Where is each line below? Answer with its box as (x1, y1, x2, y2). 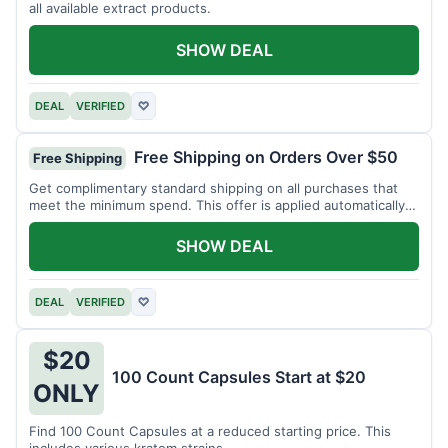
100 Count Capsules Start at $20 (112, 366, 366, 387)
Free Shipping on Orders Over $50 (134, 146, 398, 167)
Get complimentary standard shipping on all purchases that (29, 179, 398, 196)
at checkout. (29, 213, 107, 230)
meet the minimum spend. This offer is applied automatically (29, 196, 405, 213)
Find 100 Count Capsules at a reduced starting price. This (29, 423, 391, 440)
